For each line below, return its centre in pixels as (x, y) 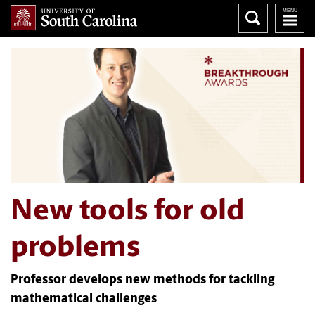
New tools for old (128, 212)
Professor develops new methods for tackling (142, 281)
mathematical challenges (84, 300)
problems (75, 249)
